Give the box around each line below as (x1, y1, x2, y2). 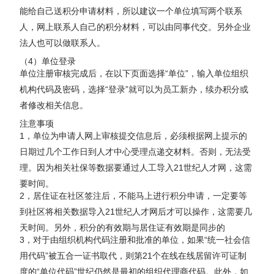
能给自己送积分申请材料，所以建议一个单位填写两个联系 (20, 6, 243, 16)
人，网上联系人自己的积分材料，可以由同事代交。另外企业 (20, 21, 251, 32)
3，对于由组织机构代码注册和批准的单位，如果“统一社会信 (20, 234, 251, 245)
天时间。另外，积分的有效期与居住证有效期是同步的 (20, 222, 226, 232)
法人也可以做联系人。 (20, 37, 106, 48)
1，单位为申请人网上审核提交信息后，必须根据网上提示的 (20, 130, 248, 141)
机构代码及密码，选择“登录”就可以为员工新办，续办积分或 (20, 84, 249, 94)
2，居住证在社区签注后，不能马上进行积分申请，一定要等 (20, 190, 248, 201)
